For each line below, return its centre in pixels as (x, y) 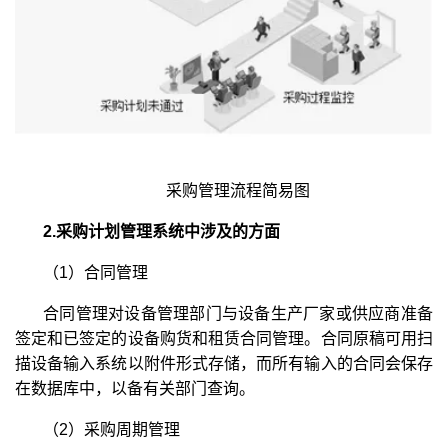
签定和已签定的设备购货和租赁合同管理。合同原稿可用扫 (224, 338)
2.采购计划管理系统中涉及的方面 (161, 231)
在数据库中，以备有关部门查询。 (135, 388)
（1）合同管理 (95, 272)
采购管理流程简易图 (238, 190)
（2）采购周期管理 (111, 429)
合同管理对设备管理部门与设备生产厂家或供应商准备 (238, 313)
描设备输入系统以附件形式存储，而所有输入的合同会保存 (224, 363)
